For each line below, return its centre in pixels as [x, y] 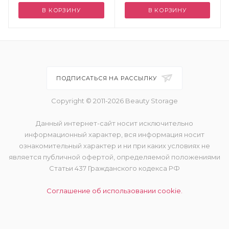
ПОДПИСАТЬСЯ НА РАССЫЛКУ [108, 78]
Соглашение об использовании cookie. [114, 191]
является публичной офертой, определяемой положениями [114, 157]
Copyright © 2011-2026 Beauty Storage [114, 101]
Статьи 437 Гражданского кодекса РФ [114, 168]
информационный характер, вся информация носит [114, 134]
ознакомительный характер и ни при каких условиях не [114, 146]
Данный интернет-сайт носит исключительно [114, 123]
